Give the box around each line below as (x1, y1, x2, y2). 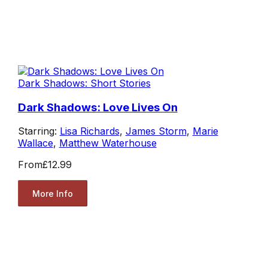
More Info (32, 188, 73, 199)
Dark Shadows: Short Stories (17, 77, 151, 89)
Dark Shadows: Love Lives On (17, 100, 178, 114)
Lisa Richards (59, 125, 120, 138)
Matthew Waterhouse (59, 137, 157, 150)
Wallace (17, 137, 53, 150)
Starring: (17, 125, 60, 138)
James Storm (125, 125, 187, 138)
